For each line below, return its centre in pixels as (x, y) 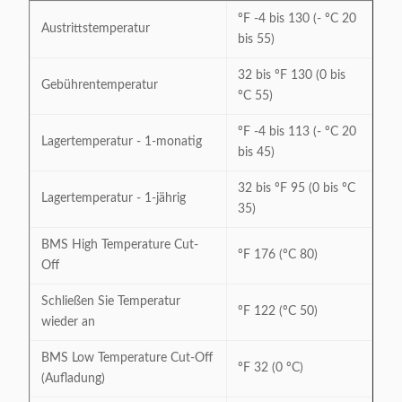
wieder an (68, 322)
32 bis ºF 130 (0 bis (292, 75)
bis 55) (256, 39)
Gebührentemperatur (100, 85)
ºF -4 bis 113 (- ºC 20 (297, 132)
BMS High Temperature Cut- (120, 245)
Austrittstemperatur (96, 29)
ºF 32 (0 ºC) (271, 368)
